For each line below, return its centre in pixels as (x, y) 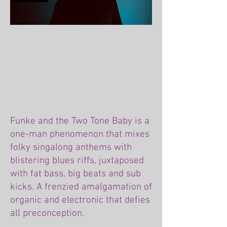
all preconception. (47, 214)
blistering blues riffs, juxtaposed (77, 161)
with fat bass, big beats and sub (75, 174)
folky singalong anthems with (71, 148)
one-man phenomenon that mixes (80, 135)
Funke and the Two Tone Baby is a (80, 121)
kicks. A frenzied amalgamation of (81, 187)
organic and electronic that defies (80, 200)
